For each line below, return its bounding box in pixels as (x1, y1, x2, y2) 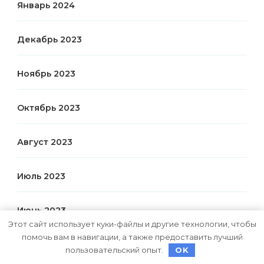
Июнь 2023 (17, 204, 66, 216)
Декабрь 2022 (17, 239, 82, 250)
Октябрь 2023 (17, 102, 80, 113)
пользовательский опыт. (65, 245, 165, 255)
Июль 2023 (17, 170, 65, 181)
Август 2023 (17, 136, 72, 147)
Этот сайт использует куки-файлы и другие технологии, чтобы (8, 219, 256, 229)
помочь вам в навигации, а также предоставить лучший (21, 232, 243, 242)
